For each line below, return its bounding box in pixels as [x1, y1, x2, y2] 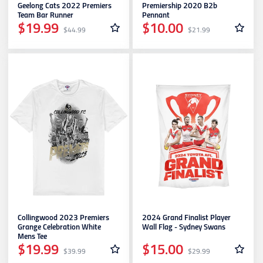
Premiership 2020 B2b [142, 2, 217, 11]
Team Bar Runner [18, 11, 73, 21]
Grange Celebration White [18, 223, 101, 232]
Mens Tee [18, 232, 47, 242]
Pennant [142, 11, 170, 21]
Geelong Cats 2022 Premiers [18, 2, 112, 11]
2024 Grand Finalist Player [142, 214, 231, 223]
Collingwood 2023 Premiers [18, 214, 109, 223]
